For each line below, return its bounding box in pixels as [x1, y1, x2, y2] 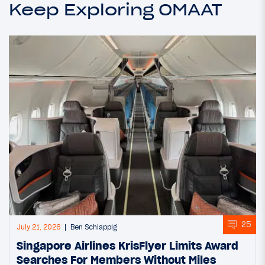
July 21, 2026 [17, 222, 60, 231]
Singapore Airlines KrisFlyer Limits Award [17, 238, 238, 253]
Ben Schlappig [70, 222, 117, 231]
